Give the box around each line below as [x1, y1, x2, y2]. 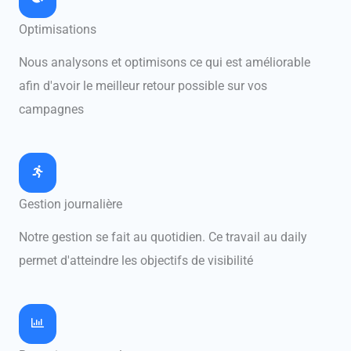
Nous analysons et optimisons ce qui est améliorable [19, 54, 310, 70]
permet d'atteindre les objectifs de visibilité [19, 252, 253, 268]
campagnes [19, 101, 84, 117]
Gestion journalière [19, 196, 122, 212]
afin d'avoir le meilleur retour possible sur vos [19, 78, 267, 93]
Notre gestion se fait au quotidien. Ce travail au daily [19, 229, 307, 244]
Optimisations [19, 21, 96, 37]
